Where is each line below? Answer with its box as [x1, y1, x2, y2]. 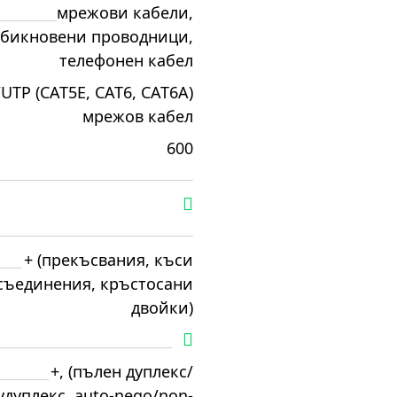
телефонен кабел [59, 50, 193, 71]
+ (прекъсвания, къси [24, 249, 193, 270]
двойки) [131, 297, 193, 318]
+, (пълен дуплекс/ [51, 361, 193, 382]
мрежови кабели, [57, 2, 193, 23]
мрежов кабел [82, 105, 193, 127]
